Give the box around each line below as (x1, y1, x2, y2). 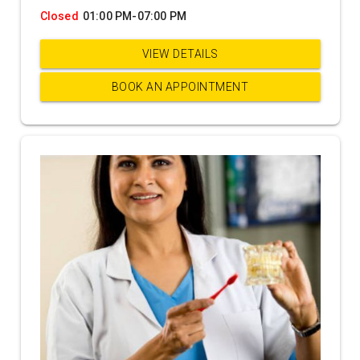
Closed (39, 9, 79, 22)
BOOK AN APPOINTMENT (111, 80, 249, 93)
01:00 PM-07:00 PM (82, 9, 187, 22)
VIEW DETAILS (141, 47, 219, 60)
